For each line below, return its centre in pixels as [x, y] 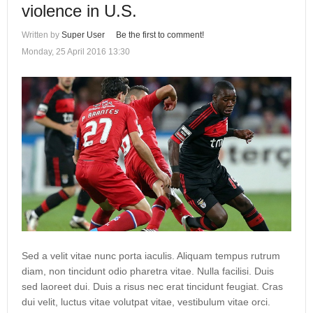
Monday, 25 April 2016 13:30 [76, 52]
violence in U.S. [79, 11]
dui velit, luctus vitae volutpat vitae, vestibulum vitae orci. [146, 302]
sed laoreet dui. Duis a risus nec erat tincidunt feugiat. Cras [152, 287]
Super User [83, 35]
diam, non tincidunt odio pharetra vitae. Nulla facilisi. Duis [148, 271]
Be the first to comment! [160, 35]
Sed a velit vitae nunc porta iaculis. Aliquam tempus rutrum [151, 256]
